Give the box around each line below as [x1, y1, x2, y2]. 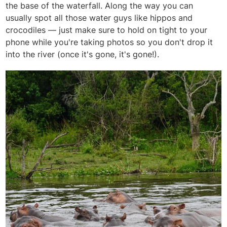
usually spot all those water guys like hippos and [6, 12, 193, 23]
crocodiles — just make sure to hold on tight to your [6, 24, 208, 35]
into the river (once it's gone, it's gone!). [6, 49, 160, 59]
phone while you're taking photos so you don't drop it [6, 36, 213, 47]
